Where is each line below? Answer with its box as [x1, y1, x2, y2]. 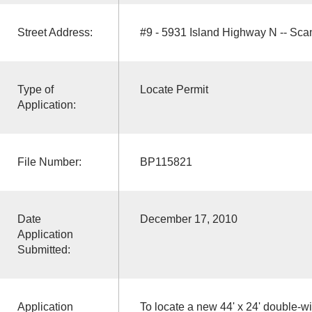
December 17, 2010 [139, 212, 237, 225]
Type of [17, 83, 54, 95]
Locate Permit [139, 83, 208, 95]
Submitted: [17, 243, 70, 256]
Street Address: [17, 26, 93, 38]
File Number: [17, 155, 81, 168]
